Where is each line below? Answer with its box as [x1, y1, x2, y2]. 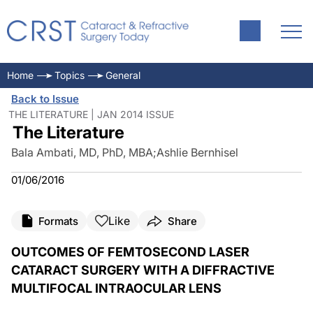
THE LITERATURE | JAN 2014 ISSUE [8, 108, 174, 120]
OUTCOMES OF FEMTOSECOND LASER [11, 245, 249, 259]
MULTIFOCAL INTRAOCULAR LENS [11, 281, 221, 296]
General [105, 69, 140, 81]
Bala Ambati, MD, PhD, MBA [11, 145, 153, 159]
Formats [38, 214, 78, 228]
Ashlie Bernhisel [156, 145, 238, 159]
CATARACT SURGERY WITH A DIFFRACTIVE [11, 263, 275, 277]
